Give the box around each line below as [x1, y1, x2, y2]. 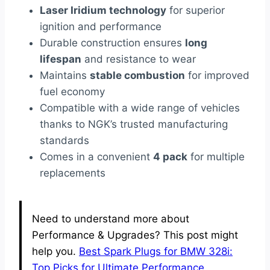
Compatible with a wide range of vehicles [40, 101, 240, 114]
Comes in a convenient [40, 150, 153, 163]
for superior [166, 4, 225, 16]
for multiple [187, 150, 245, 163]
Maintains [40, 69, 90, 81]
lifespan [40, 52, 81, 65]
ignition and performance [40, 20, 162, 33]
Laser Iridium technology [40, 4, 166, 16]
